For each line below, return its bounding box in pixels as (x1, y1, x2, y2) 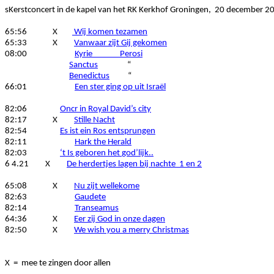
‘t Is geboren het (60, 149, 122, 158)
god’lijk (122, 149, 149, 158)
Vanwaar (74, 39, 108, 48)
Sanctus (69, 61, 98, 70)
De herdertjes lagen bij (67, 160, 150, 169)
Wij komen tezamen (72, 28, 147, 37)
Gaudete (75, 193, 106, 202)
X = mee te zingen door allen (5, 259, 111, 268)
